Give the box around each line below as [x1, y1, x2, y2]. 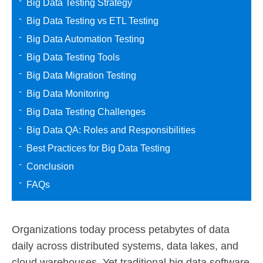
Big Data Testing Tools [26, 52, 120, 62]
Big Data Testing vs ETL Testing [26, 16, 159, 26]
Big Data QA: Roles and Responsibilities [26, 125, 195, 135]
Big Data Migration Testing [26, 70, 136, 80]
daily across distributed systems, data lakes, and [12, 240, 238, 252]
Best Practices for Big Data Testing [26, 143, 170, 153]
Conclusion [26, 161, 74, 171]
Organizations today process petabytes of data [12, 224, 230, 235]
